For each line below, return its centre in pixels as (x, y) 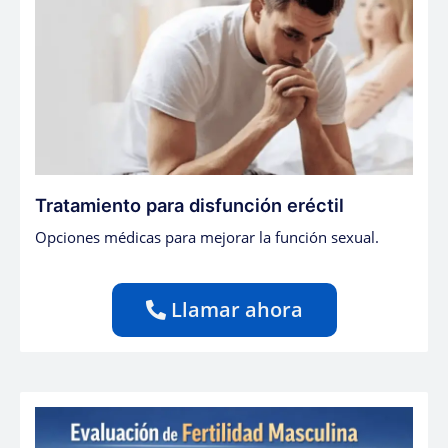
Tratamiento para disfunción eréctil (189, 205)
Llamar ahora (236, 309)
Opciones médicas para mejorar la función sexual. (207, 237)
